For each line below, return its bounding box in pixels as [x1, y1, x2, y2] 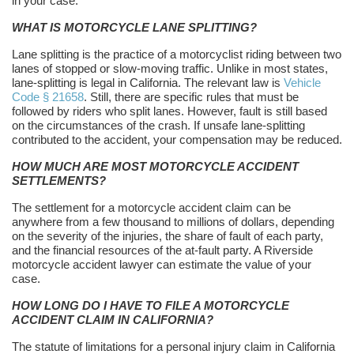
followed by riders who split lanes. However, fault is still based [12, 104, 327, 119]
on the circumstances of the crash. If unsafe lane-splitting [12, 119, 305, 133]
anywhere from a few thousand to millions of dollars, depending [12, 215, 334, 229]
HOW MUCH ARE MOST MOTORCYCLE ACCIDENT [12, 160, 299, 174]
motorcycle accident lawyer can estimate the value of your [12, 258, 311, 272]
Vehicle [284, 76, 321, 90]
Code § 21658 [12, 90, 84, 104]
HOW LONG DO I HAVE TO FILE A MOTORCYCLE [12, 299, 289, 313]
